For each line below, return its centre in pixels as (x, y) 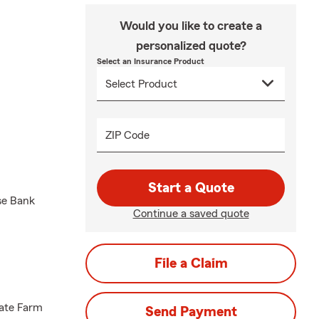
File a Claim (191, 264)
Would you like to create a (191, 26)
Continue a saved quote (191, 214)
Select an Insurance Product (151, 62)
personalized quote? (191, 46)
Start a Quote (191, 188)
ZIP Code (127, 136)
